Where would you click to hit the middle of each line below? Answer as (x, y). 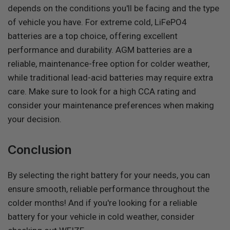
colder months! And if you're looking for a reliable (103, 203)
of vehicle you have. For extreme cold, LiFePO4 (98, 22)
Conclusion (40, 150)
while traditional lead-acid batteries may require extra (111, 78)
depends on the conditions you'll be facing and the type (114, 8)
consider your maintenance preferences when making (111, 105)
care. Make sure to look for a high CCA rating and (102, 91)
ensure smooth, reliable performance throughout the (109, 189)
